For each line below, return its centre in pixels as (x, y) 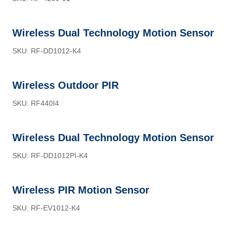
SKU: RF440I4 (36, 103)
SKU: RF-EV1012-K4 (46, 208)
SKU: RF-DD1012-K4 (47, 51)
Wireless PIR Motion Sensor (81, 190)
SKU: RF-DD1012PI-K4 (50, 156)
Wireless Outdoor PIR (65, 85)
